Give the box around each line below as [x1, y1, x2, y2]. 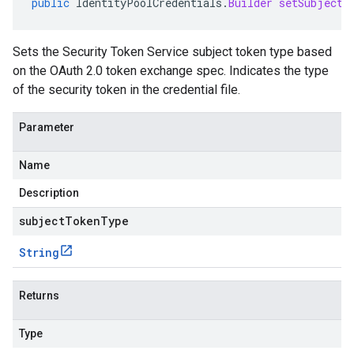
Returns [19, 289, 59, 302]
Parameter [19, 121, 74, 134]
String [19, 245, 59, 260]
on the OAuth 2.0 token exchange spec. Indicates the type [13, 63, 329, 78]
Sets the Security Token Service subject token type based [13, 44, 332, 59]
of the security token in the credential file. [13, 82, 240, 97]
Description [19, 186, 79, 199]
